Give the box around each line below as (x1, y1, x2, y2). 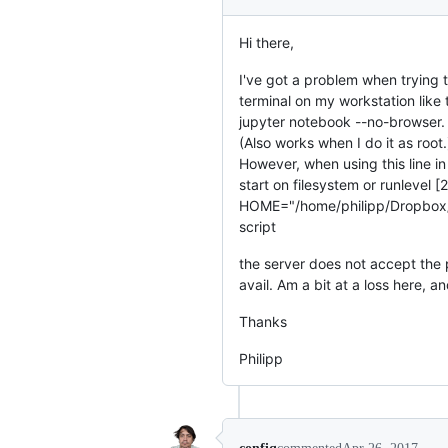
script (239, 218, 276, 235)
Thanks (239, 313, 287, 330)
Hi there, (239, 34, 294, 51)
